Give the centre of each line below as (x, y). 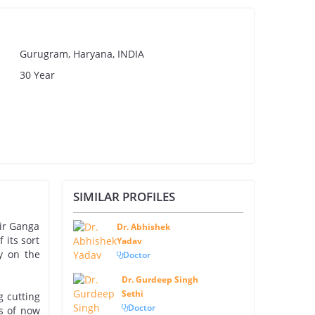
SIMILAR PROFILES (124, 197)
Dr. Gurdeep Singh (160, 279)
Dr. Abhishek (143, 227)
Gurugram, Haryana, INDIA (82, 54)
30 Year (37, 75)
